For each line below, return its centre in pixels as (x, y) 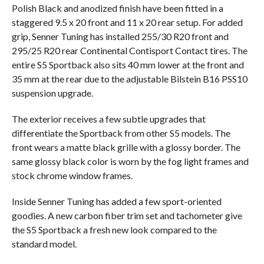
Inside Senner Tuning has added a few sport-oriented (116, 201)
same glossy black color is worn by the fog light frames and (130, 161)
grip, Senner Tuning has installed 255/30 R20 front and (120, 36)
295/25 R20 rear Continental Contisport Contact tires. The (129, 50)
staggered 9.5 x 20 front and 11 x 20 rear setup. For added (127, 22)
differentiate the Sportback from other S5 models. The (121, 133)
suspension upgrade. (52, 93)
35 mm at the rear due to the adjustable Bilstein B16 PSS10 (129, 79)
